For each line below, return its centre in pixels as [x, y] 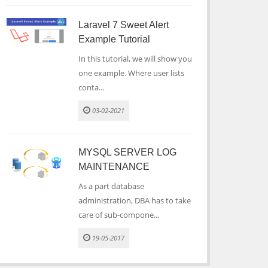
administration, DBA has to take [135, 200]
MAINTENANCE [114, 167]
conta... [91, 87]
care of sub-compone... [119, 215]
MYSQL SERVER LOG [127, 152]
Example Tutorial [114, 39]
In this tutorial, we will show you [135, 59]
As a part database [111, 186]
